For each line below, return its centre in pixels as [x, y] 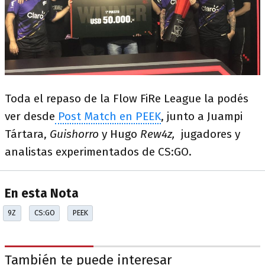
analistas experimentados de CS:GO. [98, 151]
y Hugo [119, 134]
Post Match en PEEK [108, 116]
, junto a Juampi [202, 116]
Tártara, [27, 134]
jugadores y [208, 134]
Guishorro [74, 134]
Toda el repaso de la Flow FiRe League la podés [127, 98]
